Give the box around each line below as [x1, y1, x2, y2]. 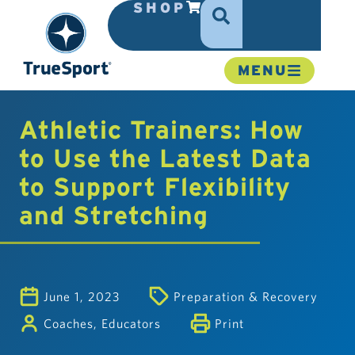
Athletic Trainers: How [19, 114, 303, 145]
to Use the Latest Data [19, 143, 311, 174]
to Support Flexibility [19, 171, 291, 202]
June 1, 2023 [44, 288, 120, 303]
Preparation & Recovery [174, 288, 318, 303]
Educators [101, 315, 161, 330]
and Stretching [19, 200, 208, 231]
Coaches [44, 315, 94, 330]
